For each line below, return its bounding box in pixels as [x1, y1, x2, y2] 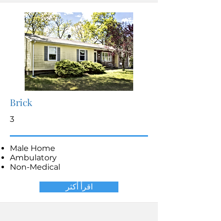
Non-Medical [10, 162, 60, 172]
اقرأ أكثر [65, 182, 93, 191]
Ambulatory [10, 153, 57, 162]
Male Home [10, 144, 55, 153]
